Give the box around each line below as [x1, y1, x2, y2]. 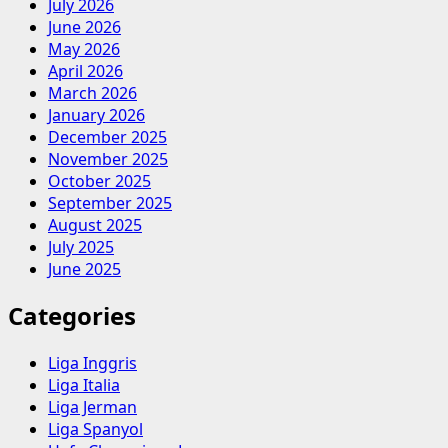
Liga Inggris [48, 352, 137, 375]
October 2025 [48, 169, 151, 192]
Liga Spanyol [48, 418, 143, 441]
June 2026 [48, 15, 121, 38]
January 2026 [48, 103, 145, 126]
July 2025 [48, 235, 114, 258]
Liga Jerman [48, 396, 137, 419]
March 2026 [48, 81, 137, 104]
